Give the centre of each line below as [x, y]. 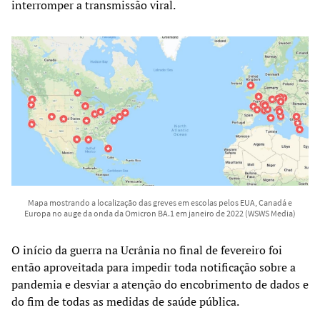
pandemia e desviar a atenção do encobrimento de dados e [160, 285]
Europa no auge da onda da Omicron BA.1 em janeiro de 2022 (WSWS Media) [160, 214]
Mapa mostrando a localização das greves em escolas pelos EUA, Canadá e [160, 203]
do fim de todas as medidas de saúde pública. [125, 302]
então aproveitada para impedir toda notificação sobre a [154, 267]
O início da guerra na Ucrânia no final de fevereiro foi [147, 250]
